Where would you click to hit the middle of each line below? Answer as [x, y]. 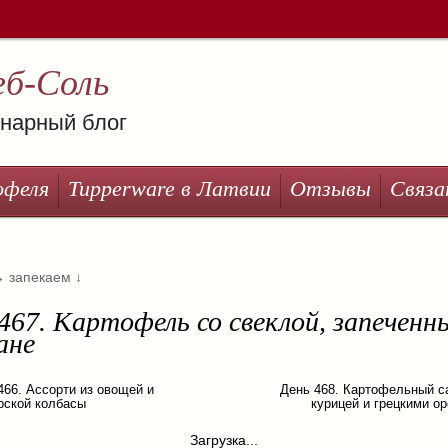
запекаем [40, 277]
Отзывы [330, 188]
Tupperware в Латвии [169, 188]
